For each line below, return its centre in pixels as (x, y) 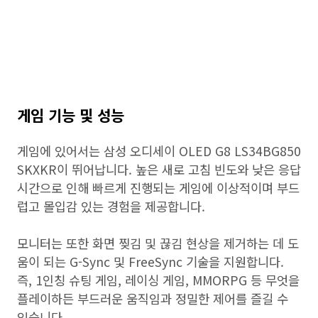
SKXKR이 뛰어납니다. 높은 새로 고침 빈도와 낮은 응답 (159, 169)
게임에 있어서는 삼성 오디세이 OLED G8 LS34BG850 (159, 151)
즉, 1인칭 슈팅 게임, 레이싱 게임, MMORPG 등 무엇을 (158, 280)
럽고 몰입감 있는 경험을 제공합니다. (111, 206)
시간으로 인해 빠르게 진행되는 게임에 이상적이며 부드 (158, 188)
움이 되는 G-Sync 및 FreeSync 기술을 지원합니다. (150, 262)
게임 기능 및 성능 (71, 115)
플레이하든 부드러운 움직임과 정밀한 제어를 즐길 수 (153, 298)
